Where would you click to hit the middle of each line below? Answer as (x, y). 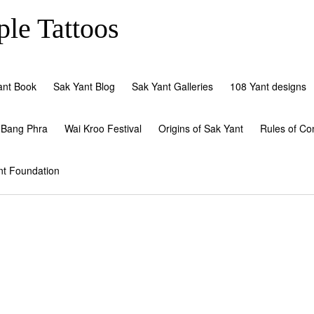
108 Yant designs (268, 87)
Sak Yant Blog (84, 87)
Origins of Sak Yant (201, 129)
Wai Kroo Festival (103, 129)
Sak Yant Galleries (172, 87)
